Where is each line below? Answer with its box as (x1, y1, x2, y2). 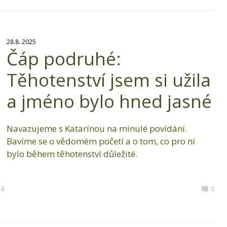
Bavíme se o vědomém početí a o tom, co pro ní (6, 135, 195, 147)
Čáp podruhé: (6, 47, 121, 71)
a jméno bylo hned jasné (6, 89, 212, 113)
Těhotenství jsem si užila (6, 68, 211, 92)
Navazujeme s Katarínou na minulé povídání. (6, 123, 187, 135)
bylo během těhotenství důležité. (6, 148, 137, 160)
